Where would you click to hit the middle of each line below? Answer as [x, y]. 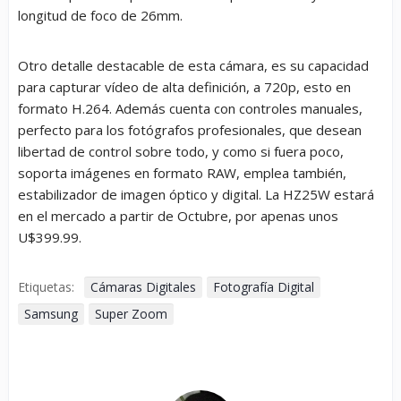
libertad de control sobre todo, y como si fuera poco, [181, 152]
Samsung [51, 314]
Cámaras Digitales [143, 287]
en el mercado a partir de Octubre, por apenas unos [178, 216]
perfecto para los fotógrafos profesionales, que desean [190, 130]
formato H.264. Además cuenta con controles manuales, [190, 109]
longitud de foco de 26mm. [100, 16]
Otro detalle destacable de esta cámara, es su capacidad [193, 66]
